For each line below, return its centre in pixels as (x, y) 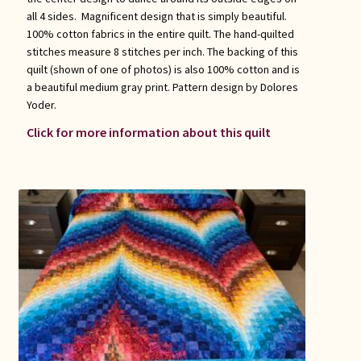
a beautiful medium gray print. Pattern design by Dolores (162, 87)
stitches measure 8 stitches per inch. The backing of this (162, 51)
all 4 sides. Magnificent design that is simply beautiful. (156, 16)
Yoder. (41, 104)
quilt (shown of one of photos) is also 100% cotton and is (163, 69)
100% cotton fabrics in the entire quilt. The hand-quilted (160, 33)
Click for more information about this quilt (148, 132)
